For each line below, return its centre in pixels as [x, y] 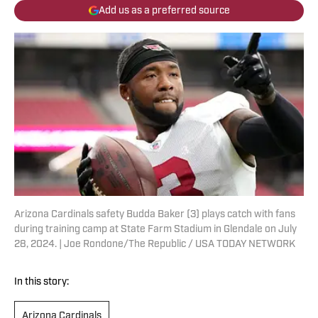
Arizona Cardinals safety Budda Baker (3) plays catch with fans [155, 215]
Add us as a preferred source [164, 11]
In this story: [42, 283]
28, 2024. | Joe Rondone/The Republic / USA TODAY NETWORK [155, 245]
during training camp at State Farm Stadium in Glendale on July [155, 230]
